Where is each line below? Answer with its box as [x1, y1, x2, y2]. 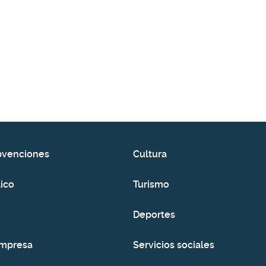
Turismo [133, 179, 169, 190]
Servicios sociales [133, 239, 214, 251]
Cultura [133, 148, 167, 160]
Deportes [133, 209, 175, 220]
